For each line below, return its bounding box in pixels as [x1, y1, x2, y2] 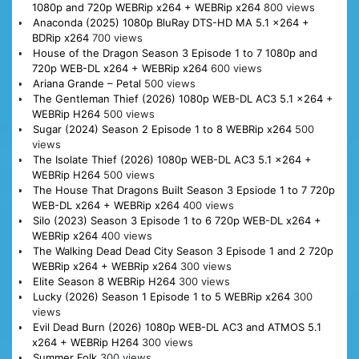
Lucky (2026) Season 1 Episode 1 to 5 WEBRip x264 [32, 290, 290, 304]
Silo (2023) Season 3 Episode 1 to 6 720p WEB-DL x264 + [32, 214, 321, 228]
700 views [91, 31, 143, 45]
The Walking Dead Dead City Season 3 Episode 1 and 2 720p [32, 244, 333, 258]
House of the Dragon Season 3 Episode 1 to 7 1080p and [32, 46, 317, 60]
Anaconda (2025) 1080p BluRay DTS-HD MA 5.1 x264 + [32, 16, 309, 30]
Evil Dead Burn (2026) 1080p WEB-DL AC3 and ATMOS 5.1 [32, 321, 321, 334]
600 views [210, 62, 262, 75]
